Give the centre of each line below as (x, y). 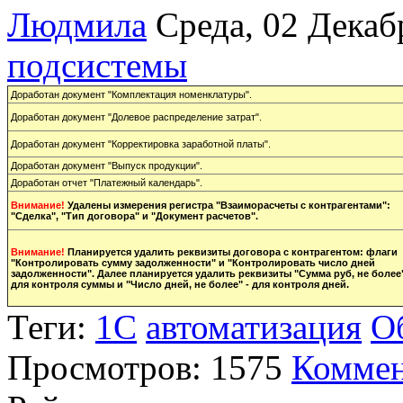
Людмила (77, 25)
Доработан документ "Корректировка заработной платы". (141, 144)
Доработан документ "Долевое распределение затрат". (136, 117)
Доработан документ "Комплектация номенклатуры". (131, 94)
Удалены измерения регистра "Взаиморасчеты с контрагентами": (229, 205)
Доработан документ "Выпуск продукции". (107, 166)
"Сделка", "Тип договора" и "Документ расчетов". (134, 216)
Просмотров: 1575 (145, 367)
